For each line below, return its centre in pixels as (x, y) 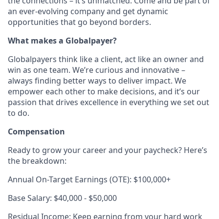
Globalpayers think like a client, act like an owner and (106, 59)
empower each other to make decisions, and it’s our (104, 91)
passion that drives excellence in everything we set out (109, 102)
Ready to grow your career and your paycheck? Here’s (108, 150)
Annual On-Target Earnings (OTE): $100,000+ (89, 179)
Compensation (36, 131)
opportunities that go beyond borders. (79, 22)
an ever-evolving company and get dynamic (88, 11)
